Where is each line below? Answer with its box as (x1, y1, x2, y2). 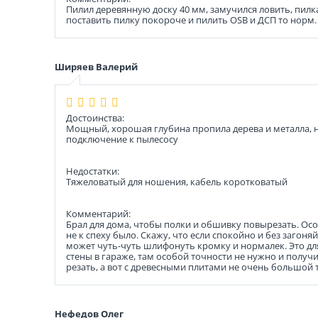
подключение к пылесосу (66, 133, 178, 146)
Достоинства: (66, 111, 124, 124)
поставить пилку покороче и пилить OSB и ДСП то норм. (66, 13, 317, 26)
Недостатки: (66, 165, 119, 177)
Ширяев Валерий (55, 60, 138, 73)
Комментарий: (66, 207, 131, 220)
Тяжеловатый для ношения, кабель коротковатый (66, 175, 287, 188)
